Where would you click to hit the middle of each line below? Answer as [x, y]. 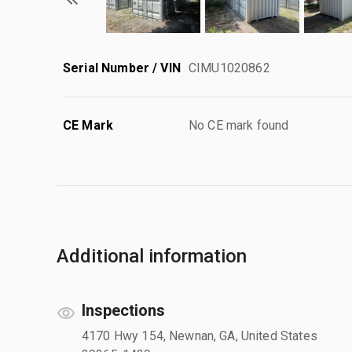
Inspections [123, 310]
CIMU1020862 [229, 68]
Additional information [152, 256]
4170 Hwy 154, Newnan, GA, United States [200, 335]
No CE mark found [239, 125]
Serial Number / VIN [122, 68]
